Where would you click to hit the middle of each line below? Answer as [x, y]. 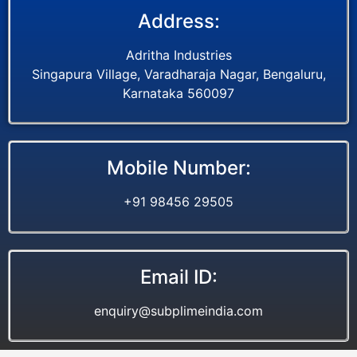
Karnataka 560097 [178, 93]
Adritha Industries [178, 55]
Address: [178, 21]
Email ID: [178, 277]
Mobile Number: [178, 168]
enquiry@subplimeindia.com [178, 310]
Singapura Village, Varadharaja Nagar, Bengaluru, [178, 74]
